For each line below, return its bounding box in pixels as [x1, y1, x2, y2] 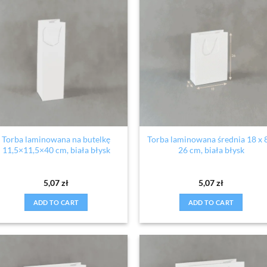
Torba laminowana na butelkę [2, 134, 110, 145]
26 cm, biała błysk [178, 145, 244, 156]
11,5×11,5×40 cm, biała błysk [2, 145, 110, 156]
